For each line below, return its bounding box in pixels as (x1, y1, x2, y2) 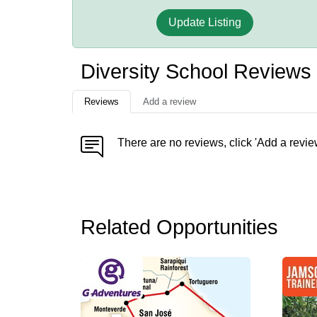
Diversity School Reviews (81, 60, 311, 83)
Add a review (143, 96, 196, 107)
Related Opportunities (81, 216, 278, 238)
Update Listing (168, 16, 242, 28)
